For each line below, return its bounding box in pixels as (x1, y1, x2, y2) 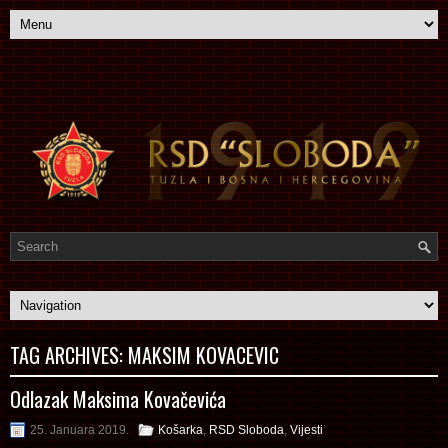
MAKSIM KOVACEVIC (128, 339, 279, 370)
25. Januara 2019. (30, 422, 129, 437)
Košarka (158, 422, 203, 437)
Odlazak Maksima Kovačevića (10, 383, 226, 414)
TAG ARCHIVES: (10, 339, 128, 370)
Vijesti (290, 422, 323, 437)
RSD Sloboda (209, 422, 284, 437)
